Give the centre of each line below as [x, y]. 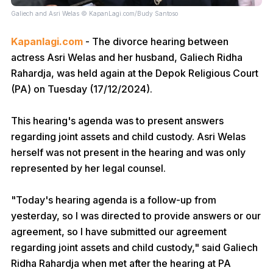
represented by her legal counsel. [88, 168]
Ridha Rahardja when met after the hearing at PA [121, 263]
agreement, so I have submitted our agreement [119, 232]
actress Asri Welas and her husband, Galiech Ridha [127, 57]
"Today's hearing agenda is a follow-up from [114, 200]
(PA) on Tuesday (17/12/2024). [82, 89]
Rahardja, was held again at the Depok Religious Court [135, 73]
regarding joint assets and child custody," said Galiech [134, 247]
